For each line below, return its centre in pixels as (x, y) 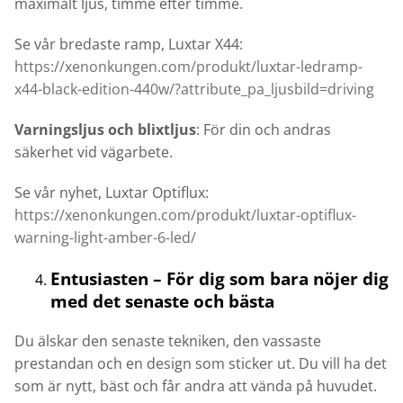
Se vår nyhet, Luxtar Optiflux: (112, 193)
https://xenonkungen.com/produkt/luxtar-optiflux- (185, 215)
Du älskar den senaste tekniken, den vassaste (168, 341)
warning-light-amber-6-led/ (105, 238)
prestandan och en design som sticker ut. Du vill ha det (201, 364)
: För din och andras (264, 130)
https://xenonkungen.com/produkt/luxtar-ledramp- (188, 67)
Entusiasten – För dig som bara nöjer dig (219, 279)
